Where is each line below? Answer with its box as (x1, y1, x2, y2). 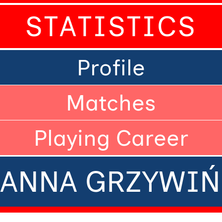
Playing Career (34, 124, 188, 151)
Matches (66, 89, 156, 116)
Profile (77, 54, 145, 81)
